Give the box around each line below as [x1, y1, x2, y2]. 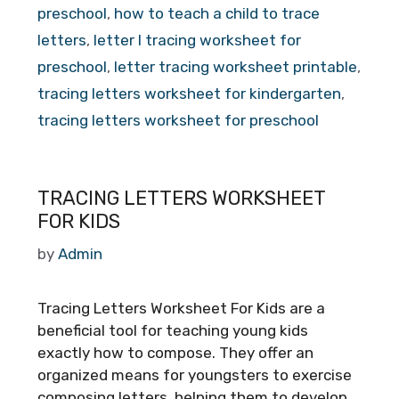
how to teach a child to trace [114, 4, 320, 22]
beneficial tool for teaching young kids [37, 322, 308, 339]
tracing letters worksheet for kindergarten [37, 84, 341, 102]
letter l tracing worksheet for [94, 30, 301, 49]
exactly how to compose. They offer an [37, 344, 313, 362]
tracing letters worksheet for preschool [37, 110, 319, 129]
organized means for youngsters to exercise [37, 366, 352, 384]
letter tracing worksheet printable [114, 57, 357, 76]
